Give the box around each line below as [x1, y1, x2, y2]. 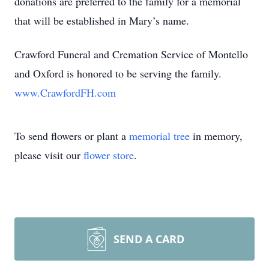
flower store [83, 148, 134, 162]
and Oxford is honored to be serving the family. [14, 66, 225, 80]
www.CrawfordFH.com [14, 85, 116, 100]
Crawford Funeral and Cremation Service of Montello [14, 47, 248, 61]
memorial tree [129, 128, 190, 143]
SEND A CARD [113, 232, 184, 246]
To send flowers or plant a [14, 128, 129, 143]
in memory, [190, 128, 243, 143]
